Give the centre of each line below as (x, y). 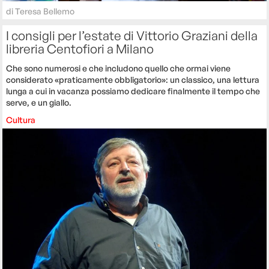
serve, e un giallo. (39, 103)
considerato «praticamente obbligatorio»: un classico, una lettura (133, 80)
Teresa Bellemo (45, 11)
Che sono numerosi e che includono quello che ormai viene (119, 68)
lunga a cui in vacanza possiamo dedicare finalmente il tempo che (133, 91)
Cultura (21, 120)
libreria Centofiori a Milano (80, 49)
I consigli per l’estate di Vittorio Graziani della (132, 36)
